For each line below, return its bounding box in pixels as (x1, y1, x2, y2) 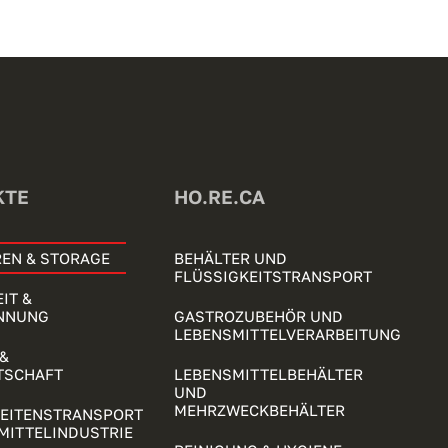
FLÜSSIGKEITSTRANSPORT (174, 266, 373, 285)
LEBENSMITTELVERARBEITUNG (174, 324, 402, 343)
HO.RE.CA (174, 184, 266, 208)
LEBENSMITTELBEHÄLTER (174, 364, 364, 383)
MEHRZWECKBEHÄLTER (174, 400, 346, 419)
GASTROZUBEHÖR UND (174, 306, 344, 325)
